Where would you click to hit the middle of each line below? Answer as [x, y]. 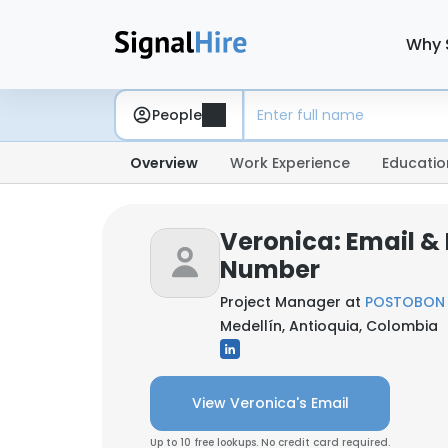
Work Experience [290, 163]
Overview [164, 163]
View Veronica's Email [270, 403]
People [177, 114]
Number [270, 269]
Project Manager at [292, 302]
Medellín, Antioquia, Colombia [329, 326]
